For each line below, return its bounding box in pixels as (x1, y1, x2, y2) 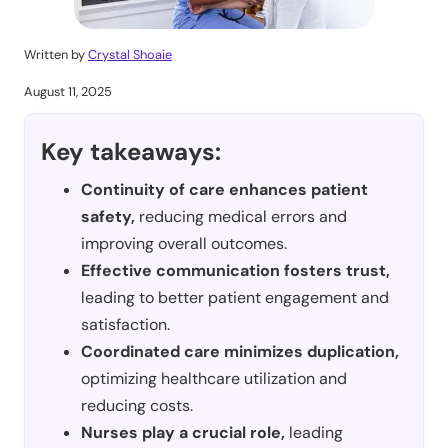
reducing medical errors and (135, 205, 347, 227)
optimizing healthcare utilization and (81, 367, 347, 389)
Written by (24, 45, 88, 63)
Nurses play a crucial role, (81, 421, 285, 443)
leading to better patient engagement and (81, 286, 389, 308)
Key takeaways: (41, 135, 221, 167)
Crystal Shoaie (88, 45, 172, 63)
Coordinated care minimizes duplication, (81, 340, 399, 362)
